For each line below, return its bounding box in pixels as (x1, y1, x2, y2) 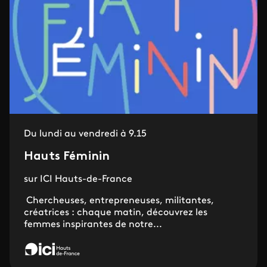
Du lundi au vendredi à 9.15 (24, 129, 147, 139)
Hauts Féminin (24, 151, 110, 163)
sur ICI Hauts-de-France (24, 175, 132, 184)
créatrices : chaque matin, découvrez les (24, 208, 207, 218)
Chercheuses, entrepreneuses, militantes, (24, 196, 214, 206)
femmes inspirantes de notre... (24, 220, 162, 229)
